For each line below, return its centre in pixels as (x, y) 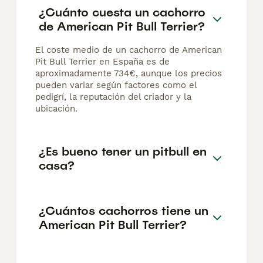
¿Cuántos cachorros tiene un (124, 210)
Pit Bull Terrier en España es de (102, 62)
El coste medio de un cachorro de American (129, 50)
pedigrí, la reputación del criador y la (113, 97)
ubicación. (56, 109)
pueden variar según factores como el (116, 85)
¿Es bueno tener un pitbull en (123, 151)
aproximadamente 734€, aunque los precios (129, 74)
